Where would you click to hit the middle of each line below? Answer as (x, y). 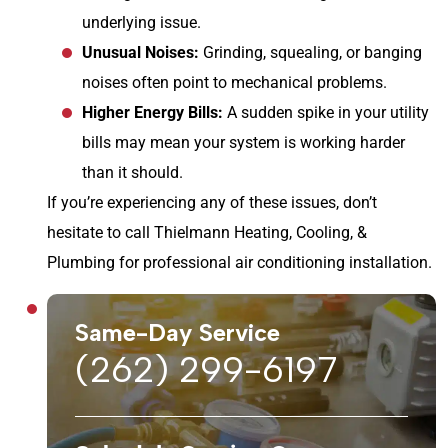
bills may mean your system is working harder (243, 142)
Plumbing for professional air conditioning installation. (239, 262)
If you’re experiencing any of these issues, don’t (212, 202)
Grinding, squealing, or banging (310, 52)
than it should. (132, 172)
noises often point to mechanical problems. (234, 82)
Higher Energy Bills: (152, 112)
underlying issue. (141, 22)
